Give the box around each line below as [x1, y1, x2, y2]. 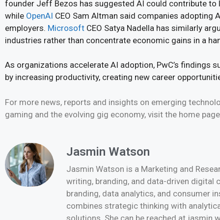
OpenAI [26, 10, 53, 21]
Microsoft [48, 23, 84, 33]
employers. [5, 23, 48, 33]
